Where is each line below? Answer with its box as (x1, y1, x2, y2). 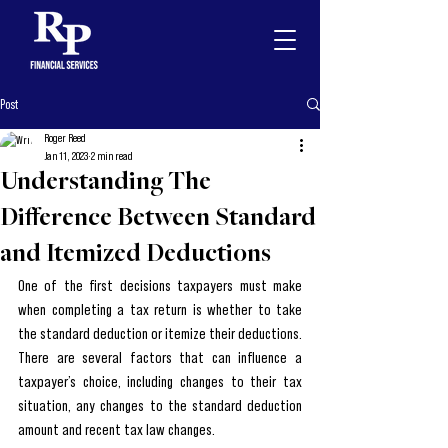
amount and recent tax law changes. (18, 420, 215, 438)
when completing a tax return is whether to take (18, 300, 302, 318)
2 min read (91, 149, 133, 162)
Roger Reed (44, 131, 86, 144)
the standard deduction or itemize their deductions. (18, 324, 302, 342)
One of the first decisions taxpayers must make (18, 276, 302, 294)
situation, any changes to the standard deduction (18, 396, 302, 414)
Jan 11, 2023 (44, 149, 88, 162)
